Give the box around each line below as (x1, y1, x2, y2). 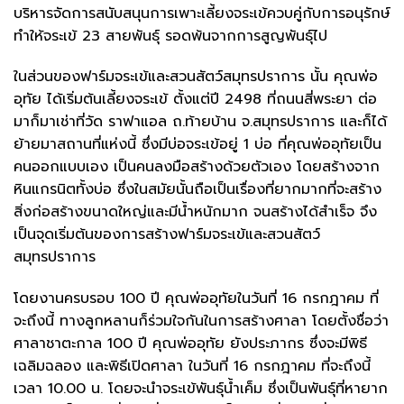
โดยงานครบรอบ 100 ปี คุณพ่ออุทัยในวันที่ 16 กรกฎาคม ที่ (14, 288, 379, 310)
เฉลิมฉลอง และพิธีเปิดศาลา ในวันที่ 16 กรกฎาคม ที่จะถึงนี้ (14, 355, 371, 378)
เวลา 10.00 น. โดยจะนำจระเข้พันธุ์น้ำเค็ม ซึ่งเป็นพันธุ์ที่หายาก (14, 378, 388, 400)
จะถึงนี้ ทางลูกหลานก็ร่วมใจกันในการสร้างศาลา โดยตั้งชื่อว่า (14, 310, 389, 333)
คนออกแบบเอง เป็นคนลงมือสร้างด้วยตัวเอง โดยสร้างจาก (14, 156, 380, 179)
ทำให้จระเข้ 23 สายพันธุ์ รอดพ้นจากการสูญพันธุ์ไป (14, 24, 327, 47)
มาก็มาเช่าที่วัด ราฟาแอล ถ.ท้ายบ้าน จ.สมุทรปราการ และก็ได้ (14, 111, 387, 133)
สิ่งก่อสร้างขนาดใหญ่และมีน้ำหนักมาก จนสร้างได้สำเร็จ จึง (14, 201, 377, 224)
